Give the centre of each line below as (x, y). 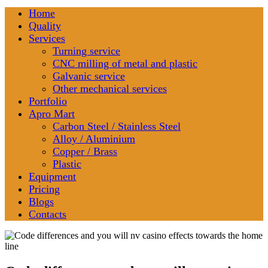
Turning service (86, 51)
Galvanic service (89, 76)
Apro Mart (52, 114)
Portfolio (48, 101)
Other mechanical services (110, 89)
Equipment (52, 176)
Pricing (44, 189)
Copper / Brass (85, 151)
